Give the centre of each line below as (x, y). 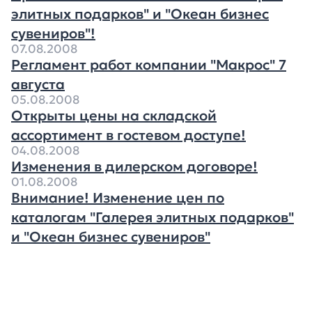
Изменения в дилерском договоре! (134, 166)
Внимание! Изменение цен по (118, 198)
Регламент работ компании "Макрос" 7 (149, 65)
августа (38, 84)
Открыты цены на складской (114, 116)
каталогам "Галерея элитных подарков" (153, 217)
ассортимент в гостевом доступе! (128, 135)
